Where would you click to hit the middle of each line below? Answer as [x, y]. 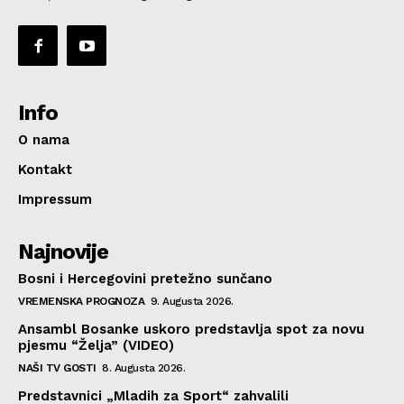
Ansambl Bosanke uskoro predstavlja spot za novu [191, 329]
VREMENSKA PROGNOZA [81, 301]
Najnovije [63, 251]
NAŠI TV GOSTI [57, 367]
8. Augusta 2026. [143, 367]
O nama [44, 139]
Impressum [55, 199]
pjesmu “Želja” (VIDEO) [96, 345]
